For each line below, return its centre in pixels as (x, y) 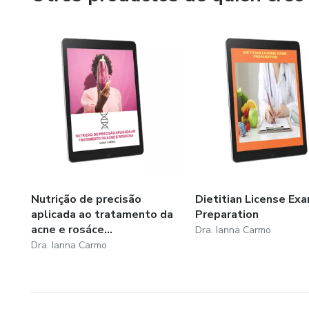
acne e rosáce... (72, 229)
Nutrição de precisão (86, 199)
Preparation (227, 214)
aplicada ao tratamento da (102, 214)
